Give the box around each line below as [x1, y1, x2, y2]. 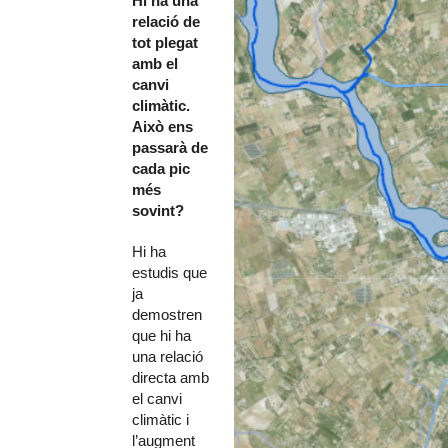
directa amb [132, 368, 209, 386]
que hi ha [132, 326, 191, 344]
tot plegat [132, 33, 198, 51]
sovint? [132, 201, 184, 219]
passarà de [132, 138, 208, 156]
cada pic [132, 159, 190, 177]
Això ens [132, 117, 193, 135]
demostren [132, 305, 202, 323]
